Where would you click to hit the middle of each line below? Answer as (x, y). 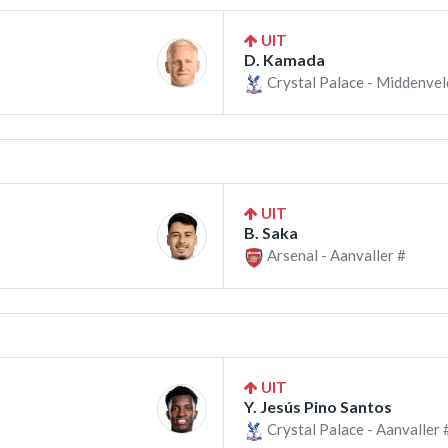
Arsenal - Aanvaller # (335, 255)
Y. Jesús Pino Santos (318, 406)
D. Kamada (284, 60)
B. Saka (271, 233)
